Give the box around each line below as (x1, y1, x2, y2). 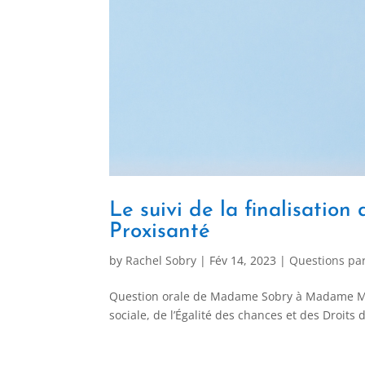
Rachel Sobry (125, 252, 197, 268)
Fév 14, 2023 (209, 252, 277, 268)
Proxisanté (109, 220, 211, 243)
